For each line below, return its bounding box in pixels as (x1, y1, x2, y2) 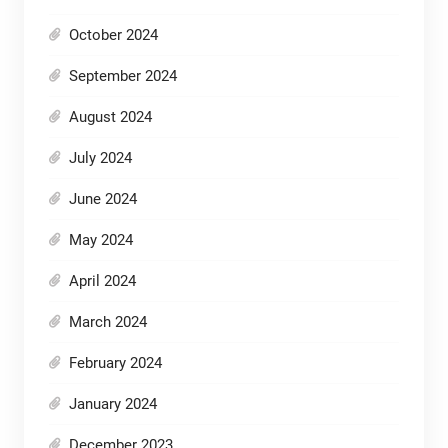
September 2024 (68, 67, 177, 86)
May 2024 (68, 231, 133, 250)
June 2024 (68, 190, 137, 209)
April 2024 (68, 272, 136, 291)
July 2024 (68, 149, 132, 168)
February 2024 (68, 354, 162, 373)
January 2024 (68, 395, 157, 414)
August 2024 (68, 108, 152, 127)
